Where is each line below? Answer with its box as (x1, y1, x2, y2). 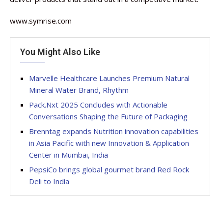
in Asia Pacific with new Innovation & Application (29, 138, 189, 148)
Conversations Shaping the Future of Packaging (29, 111, 188, 121)
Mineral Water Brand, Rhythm (29, 85, 129, 95)
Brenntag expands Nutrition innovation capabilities (29, 126, 198, 136)
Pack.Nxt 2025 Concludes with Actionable (29, 100, 167, 110)
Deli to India (29, 176, 69, 186)
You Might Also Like (20, 47, 100, 57)
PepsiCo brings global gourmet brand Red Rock (29, 165, 189, 174)
